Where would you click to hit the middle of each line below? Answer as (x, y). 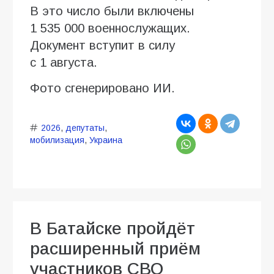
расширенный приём (115, 249)
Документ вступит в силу (102, 46)
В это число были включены (112, 11)
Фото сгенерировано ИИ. (102, 88)
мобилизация (57, 140)
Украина (106, 140)
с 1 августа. (64, 63)
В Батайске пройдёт (113, 229)
